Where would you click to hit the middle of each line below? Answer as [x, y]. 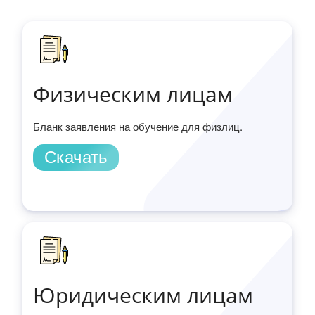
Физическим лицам [133, 94]
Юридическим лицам [143, 295]
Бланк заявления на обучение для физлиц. [138, 126]
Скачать [76, 157]
